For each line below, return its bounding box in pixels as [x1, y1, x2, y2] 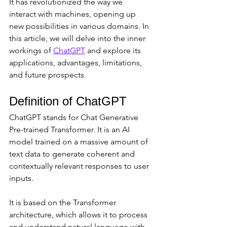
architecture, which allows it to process [9, 210, 149, 220]
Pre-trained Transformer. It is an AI [9, 125, 132, 135]
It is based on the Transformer [9, 198, 118, 208]
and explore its [85, 46, 143, 56]
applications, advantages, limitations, [9, 58, 144, 68]
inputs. [9, 173, 35, 183]
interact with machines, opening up [9, 9, 138, 19]
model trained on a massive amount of [9, 137, 150, 147]
